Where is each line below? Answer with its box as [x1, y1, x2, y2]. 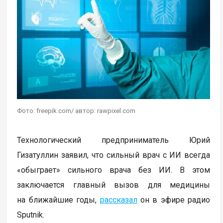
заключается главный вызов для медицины [17, 180, 211, 190]
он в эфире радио [137, 195, 211, 205]
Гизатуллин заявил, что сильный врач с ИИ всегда [17, 150, 211, 160]
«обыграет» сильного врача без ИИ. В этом [17, 165, 211, 175]
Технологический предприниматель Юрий [17, 135, 211, 145]
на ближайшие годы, [17, 195, 100, 205]
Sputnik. [17, 210, 45, 220]
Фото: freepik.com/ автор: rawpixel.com [17, 107, 136, 114]
